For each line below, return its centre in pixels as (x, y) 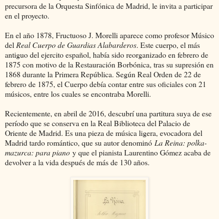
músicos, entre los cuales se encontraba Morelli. (78, 94)
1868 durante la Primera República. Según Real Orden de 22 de (103, 74)
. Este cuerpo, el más (168, 45)
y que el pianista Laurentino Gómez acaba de (140, 153)
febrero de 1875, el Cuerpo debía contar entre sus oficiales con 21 (106, 84)
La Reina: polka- (181, 143)
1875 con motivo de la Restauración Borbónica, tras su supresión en (109, 65)
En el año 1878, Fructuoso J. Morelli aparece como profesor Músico (109, 35)
